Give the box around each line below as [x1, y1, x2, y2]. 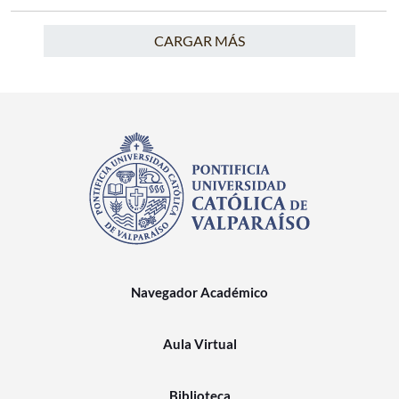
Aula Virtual [162, 336, 237, 352]
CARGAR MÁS [154, 32, 245, 49]
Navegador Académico [131, 284, 268, 300]
